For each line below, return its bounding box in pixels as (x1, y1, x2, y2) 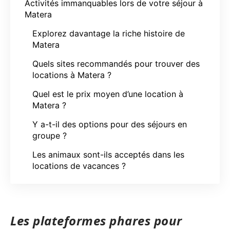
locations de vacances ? (32, 160, 126, 171)
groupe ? (32, 130, 67, 141)
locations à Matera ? (32, 69, 111, 80)
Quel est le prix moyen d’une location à (32, 88, 183, 99)
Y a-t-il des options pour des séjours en (32, 119, 187, 129)
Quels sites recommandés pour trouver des (32, 58, 200, 69)
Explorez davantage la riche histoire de (32, 28, 185, 39)
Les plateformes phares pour (10, 212, 182, 229)
